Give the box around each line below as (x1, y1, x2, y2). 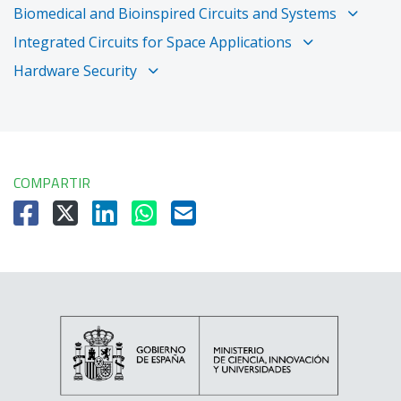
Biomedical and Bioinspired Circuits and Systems (13, 3, 340, 23)
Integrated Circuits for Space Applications (13, 31, 295, 52)
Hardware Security (13, 60, 141, 81)
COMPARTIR (13, 171, 90, 193)
